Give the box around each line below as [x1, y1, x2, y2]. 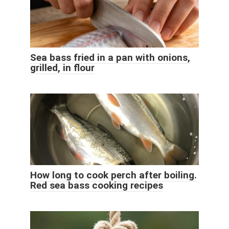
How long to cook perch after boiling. [30, 169, 197, 181]
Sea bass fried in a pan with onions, [30, 51, 190, 63]
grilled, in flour [30, 61, 95, 74]
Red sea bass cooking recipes [30, 179, 163, 191]
